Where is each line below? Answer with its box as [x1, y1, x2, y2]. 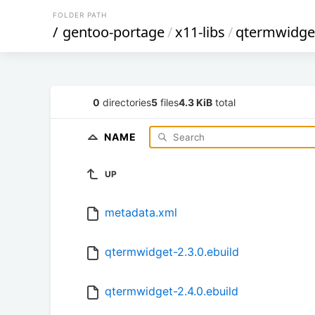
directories [100, 96, 151, 108]
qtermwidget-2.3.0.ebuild [105, 245, 239, 259]
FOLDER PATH [53, 11, 107, 19]
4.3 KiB [179, 96, 212, 108]
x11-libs [175, 22, 225, 41]
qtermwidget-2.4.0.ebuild [105, 284, 238, 299]
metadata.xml [105, 205, 177, 220]
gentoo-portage [63, 22, 165, 41]
